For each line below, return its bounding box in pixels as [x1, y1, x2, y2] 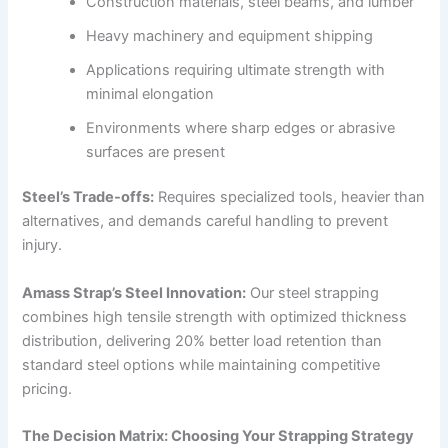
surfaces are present [86, 142, 226, 161]
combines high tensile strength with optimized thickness [22, 307, 408, 326]
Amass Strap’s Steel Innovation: [22, 283, 247, 302]
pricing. [22, 379, 73, 398]
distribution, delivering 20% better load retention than [22, 331, 383, 350]
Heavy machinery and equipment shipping [86, 26, 374, 45]
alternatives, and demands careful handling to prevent [22, 212, 389, 231]
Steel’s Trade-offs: [22, 188, 155, 207]
